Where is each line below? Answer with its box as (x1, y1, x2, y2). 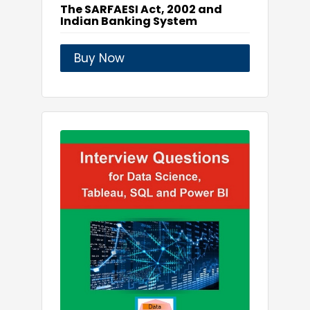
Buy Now (74, 50, 125, 67)
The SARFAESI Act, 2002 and (60, 1, 222, 18)
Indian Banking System (60, 13, 197, 30)
